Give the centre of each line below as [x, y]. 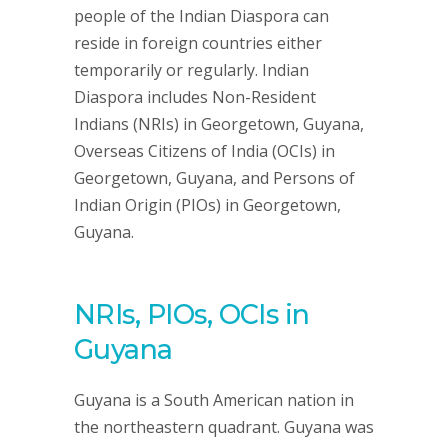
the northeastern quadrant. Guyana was [224, 427]
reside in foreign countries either [198, 43]
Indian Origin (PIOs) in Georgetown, [207, 205]
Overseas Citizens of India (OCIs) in [204, 151]
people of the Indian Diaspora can [201, 16]
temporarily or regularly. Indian [191, 70]
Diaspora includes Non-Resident [195, 97]
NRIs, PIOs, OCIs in [192, 314]
